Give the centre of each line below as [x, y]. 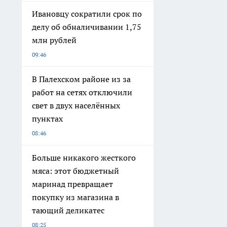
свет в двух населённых [76, 106]
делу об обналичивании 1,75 [87, 27]
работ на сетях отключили [82, 92]
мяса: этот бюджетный [75, 171]
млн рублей [54, 40]
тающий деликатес [68, 211]
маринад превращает [72, 184]
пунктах [47, 119]
